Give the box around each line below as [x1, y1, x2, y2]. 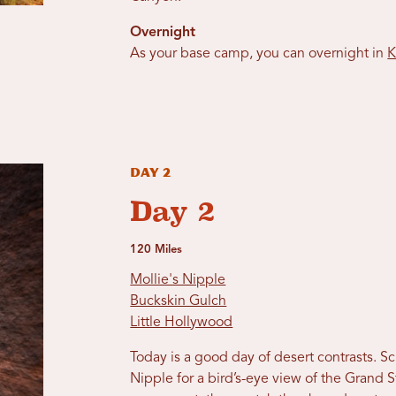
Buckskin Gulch [130, 294, 227, 309]
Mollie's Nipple [130, 273, 226, 288]
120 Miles [130, 244, 183, 256]
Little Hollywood [130, 316, 233, 331]
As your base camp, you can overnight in [130, 47, 388, 62]
